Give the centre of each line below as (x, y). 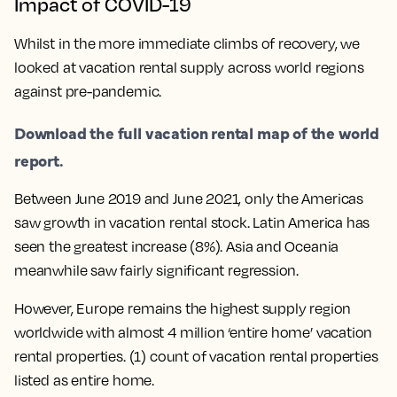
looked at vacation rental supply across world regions (189, 67)
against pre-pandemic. (88, 91)
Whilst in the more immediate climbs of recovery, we (187, 43)
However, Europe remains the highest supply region (183, 308)
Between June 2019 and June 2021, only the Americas (189, 198)
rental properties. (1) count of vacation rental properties (196, 356)
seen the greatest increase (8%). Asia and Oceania (177, 246)
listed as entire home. (85, 380)
